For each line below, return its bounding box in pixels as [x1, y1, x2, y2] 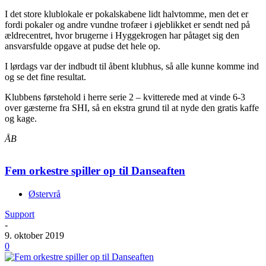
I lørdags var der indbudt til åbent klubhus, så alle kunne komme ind [5, 61, 259, 71]
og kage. [5, 113, 37, 123]
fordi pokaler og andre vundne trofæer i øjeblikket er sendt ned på [5, 19, 250, 30]
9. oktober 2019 [5, 230, 64, 241]
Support [5, 209, 34, 220]
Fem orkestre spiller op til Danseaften [5, 164, 185, 178]
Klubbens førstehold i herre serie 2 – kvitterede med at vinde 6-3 [5, 91, 245, 102]
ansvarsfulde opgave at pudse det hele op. [5, 40, 160, 51]
